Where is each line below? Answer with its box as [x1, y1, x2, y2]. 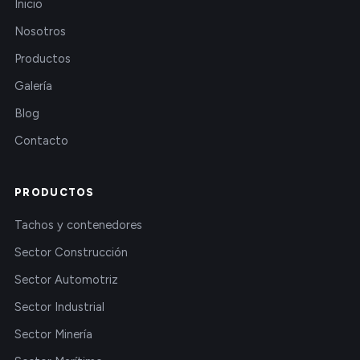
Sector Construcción [14, 245, 128, 260]
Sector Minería [14, 327, 92, 342]
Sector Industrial [14, 300, 104, 315]
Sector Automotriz [14, 272, 118, 288]
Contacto [14, 133, 68, 149]
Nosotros [14, 24, 66, 39]
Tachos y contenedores [14, 218, 142, 233]
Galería [14, 79, 52, 94]
